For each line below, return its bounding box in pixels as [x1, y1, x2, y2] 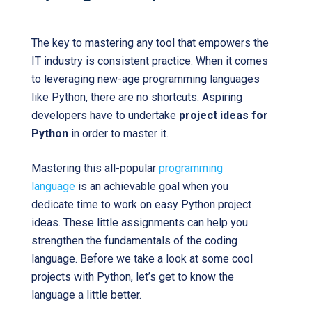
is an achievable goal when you [75, 180, 228, 193]
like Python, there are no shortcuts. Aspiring [31, 91, 242, 104]
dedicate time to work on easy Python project [31, 198, 251, 211]
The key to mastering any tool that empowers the [31, 36, 269, 49]
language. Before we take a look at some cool [31, 252, 253, 265]
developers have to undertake [31, 109, 179, 122]
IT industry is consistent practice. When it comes [31, 54, 268, 68]
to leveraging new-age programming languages [31, 72, 260, 86]
